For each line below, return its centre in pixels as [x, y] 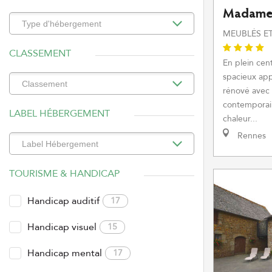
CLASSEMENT [40, 53]
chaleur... [240, 119]
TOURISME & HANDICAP [64, 174]
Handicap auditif [63, 201]
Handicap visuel [62, 227]
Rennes [250, 136]
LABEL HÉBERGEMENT [59, 114]
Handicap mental [65, 253]
